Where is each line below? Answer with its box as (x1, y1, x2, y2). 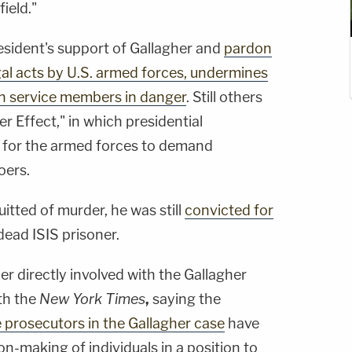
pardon (224, 40, 272, 57)
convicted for (185, 202, 273, 219)
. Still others (186, 89, 262, 106)
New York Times (39, 291, 145, 308)
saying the (152, 291, 221, 308)
